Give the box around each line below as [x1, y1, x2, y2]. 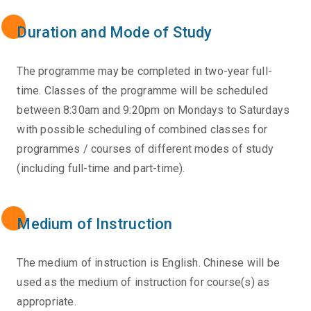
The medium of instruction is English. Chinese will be [17, 256, 280, 270]
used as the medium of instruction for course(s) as [17, 276, 270, 289]
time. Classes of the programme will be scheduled [17, 84, 269, 98]
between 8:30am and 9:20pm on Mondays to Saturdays [17, 103, 290, 117]
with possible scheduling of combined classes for [17, 123, 268, 137]
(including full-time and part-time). [17, 162, 185, 176]
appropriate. [17, 295, 76, 309]
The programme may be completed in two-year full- [17, 65, 273, 78]
